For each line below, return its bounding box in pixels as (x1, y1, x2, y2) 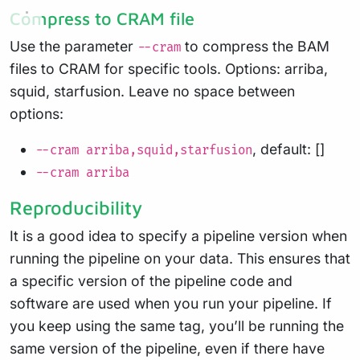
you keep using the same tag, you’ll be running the (10, 317, 344, 335)
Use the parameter (10, 38, 137, 55)
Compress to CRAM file (10, 8, 194, 30)
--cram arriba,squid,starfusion (35, 143, 252, 159)
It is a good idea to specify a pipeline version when (10, 227, 347, 245)
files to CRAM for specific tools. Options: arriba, (10, 60, 328, 78)
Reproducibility (10, 196, 142, 219)
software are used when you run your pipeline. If (10, 295, 332, 313)
